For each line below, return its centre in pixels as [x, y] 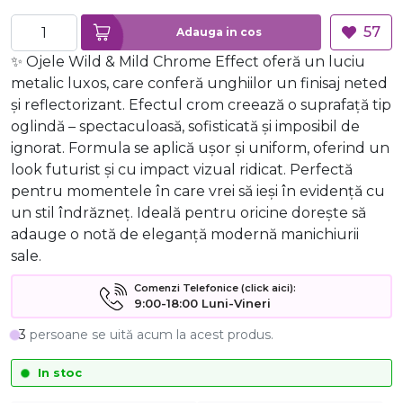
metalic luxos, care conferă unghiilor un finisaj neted [199, 84]
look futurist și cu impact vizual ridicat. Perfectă [182, 170]
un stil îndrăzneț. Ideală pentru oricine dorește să [188, 213]
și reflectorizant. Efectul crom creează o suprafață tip [201, 105]
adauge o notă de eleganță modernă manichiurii [185, 235]
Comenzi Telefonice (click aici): [215, 288]
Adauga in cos [251, 32]
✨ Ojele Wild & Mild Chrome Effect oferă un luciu [188, 62]
